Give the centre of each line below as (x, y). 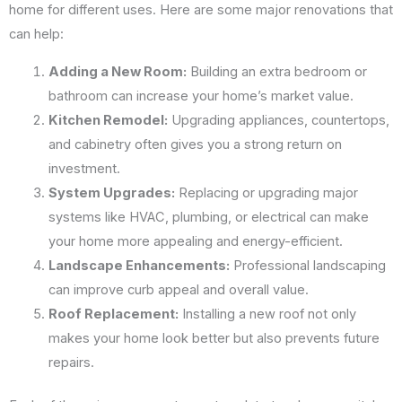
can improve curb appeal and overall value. (178, 289)
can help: (36, 35)
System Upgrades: (111, 192)
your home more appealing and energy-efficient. (195, 241)
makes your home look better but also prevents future (214, 338)
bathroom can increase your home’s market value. (201, 96)
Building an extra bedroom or (276, 71)
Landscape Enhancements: (139, 265)
